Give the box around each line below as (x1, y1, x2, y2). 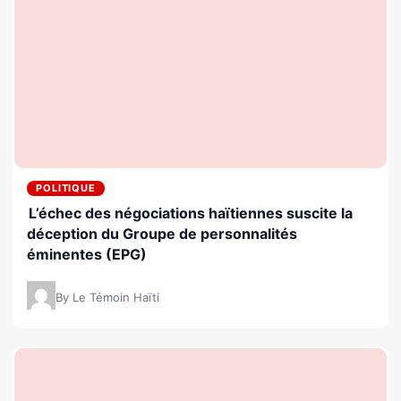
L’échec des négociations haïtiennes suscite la (29, 203, 353, 222)
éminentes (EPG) (27, 244, 147, 263)
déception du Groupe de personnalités (27, 224, 297, 243)
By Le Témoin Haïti (55, 289, 159, 304)
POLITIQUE (36, 181, 96, 194)
